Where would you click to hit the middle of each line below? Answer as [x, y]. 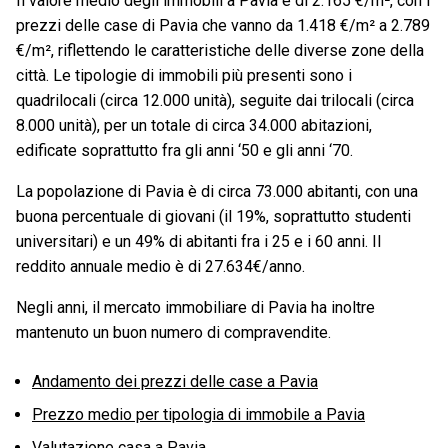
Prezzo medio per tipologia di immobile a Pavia [198, 415]
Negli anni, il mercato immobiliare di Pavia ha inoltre [195, 308]
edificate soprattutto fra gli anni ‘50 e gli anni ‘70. [184, 151]
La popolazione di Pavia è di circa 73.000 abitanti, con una [217, 192]
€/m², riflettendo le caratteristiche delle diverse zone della [220, 51]
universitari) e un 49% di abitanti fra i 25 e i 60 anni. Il [198, 242]
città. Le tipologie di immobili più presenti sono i [184, 76]
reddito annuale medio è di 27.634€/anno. [160, 267]
